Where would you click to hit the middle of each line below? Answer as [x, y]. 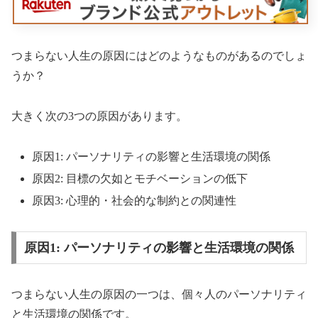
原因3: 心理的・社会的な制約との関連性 [135, 201]
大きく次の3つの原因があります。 [99, 116]
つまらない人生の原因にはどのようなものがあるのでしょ [159, 56]
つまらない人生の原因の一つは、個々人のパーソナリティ [159, 294]
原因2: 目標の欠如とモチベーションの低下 [140, 178]
